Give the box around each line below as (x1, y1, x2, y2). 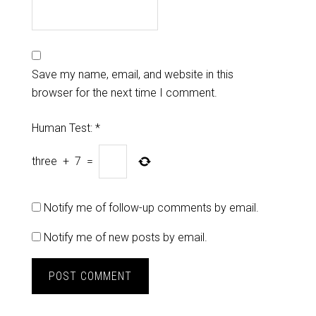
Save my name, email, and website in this (31, 68, 233, 81)
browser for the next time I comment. (31, 86, 217, 99)
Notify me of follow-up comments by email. (43, 201, 259, 214)
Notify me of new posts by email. (43, 231, 207, 244)
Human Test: (31, 121, 95, 135)
